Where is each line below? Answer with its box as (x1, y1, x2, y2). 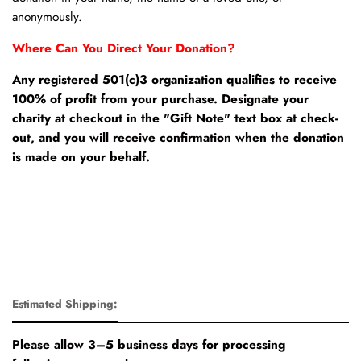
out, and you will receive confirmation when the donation (12, 128, 344, 147)
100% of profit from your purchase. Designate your (12, 89, 309, 108)
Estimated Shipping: (12, 295, 118, 312)
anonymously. (12, 7, 82, 26)
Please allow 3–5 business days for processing (12, 335, 285, 354)
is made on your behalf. (12, 147, 154, 166)
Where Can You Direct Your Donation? (12, 39, 239, 57)
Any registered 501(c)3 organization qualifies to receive (12, 70, 337, 89)
